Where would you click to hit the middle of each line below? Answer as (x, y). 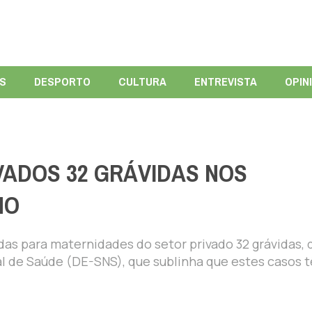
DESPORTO (62, 81)
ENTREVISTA (225, 81)
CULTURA (142, 81)
